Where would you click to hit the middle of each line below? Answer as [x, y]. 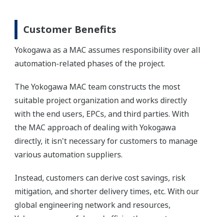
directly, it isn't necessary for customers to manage [106, 141]
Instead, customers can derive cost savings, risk [100, 178]
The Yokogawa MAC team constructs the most [97, 86]
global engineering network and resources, [93, 205]
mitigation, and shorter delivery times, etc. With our [107, 191]
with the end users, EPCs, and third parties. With [102, 114]
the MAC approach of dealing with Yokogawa [95, 127]
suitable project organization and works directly [101, 100]
